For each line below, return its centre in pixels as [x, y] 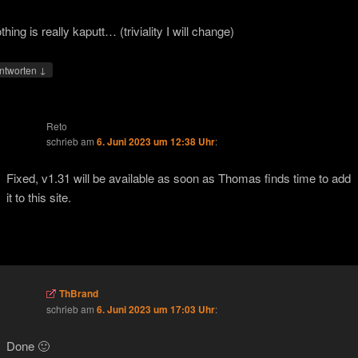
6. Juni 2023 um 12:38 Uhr [155, 141]
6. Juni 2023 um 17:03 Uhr [155, 309]
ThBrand [78, 293]
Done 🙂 [28, 346]
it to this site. [38, 197]
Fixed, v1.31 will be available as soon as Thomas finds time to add [178, 178]
